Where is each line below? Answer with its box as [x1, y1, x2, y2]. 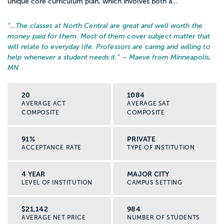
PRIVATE [127, 135, 155, 143]
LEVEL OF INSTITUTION [21, 179, 92, 186]
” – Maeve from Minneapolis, [117, 53, 211, 61]
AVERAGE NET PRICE [21, 214, 86, 221]
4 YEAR [21, 170, 45, 178]
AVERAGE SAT [127, 100, 170, 107]
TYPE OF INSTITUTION [127, 144, 195, 151]
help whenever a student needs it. [7, 53, 117, 61]
